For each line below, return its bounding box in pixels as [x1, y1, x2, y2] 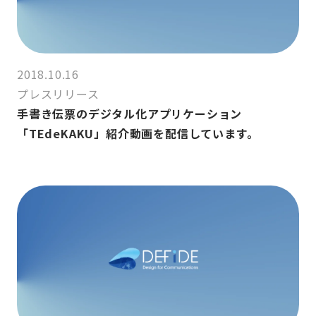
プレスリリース [17, 85, 99, 102]
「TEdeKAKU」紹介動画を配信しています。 [17, 124, 259, 142]
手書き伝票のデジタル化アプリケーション [17, 104, 243, 122]
